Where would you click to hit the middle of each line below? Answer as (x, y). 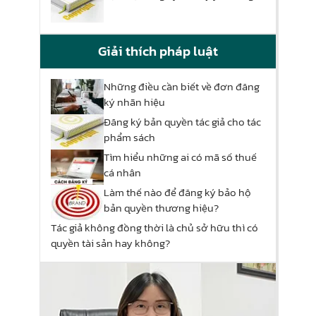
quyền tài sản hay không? (110, 243)
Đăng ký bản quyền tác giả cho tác (182, 122)
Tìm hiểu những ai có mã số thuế (180, 157)
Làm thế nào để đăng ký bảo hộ (177, 193)
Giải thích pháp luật (158, 51)
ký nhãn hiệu (134, 102)
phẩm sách (129, 138)
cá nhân (122, 173)
